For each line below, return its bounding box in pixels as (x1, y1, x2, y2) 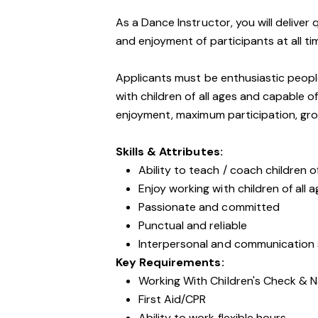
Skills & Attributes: (116, 144, 223, 159)
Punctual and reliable (138, 218, 247, 233)
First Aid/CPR (138, 292, 209, 307)
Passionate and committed (138, 199, 280, 214)
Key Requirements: (116, 255, 224, 270)
